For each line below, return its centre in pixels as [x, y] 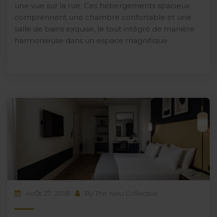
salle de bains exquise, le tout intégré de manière [105, 29]
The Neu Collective [126, 194]
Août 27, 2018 [47, 194]
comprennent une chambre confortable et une [103, 17]
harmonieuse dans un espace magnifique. [92, 40]
